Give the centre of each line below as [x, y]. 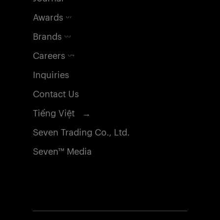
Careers [51, 56]
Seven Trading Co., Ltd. [82, 133]
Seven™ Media [63, 152]
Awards [50, 18]
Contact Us [56, 95]
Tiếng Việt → [62, 114]
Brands [49, 37]
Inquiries [51, 75]
